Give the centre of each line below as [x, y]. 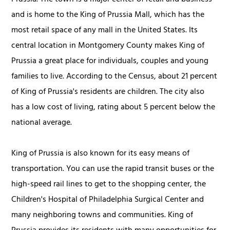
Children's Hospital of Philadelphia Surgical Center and [108, 200]
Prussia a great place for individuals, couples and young [110, 61]
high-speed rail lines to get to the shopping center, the [109, 185]
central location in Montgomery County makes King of [108, 46]
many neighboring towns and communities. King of [102, 215]
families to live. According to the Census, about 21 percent [114, 77]
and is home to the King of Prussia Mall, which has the [108, 15]
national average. [42, 123]
